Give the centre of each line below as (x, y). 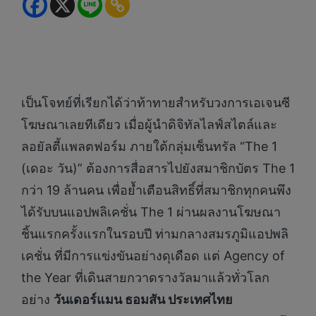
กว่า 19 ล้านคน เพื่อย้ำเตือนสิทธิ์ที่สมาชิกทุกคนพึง (156, 190)
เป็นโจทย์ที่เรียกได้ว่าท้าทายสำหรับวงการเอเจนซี (156, 103)
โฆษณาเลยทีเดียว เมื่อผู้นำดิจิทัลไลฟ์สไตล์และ (149, 125)
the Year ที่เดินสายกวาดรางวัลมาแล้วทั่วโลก (145, 278)
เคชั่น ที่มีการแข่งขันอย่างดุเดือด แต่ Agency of (153, 256)
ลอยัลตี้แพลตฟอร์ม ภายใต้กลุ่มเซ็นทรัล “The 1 (149, 147)
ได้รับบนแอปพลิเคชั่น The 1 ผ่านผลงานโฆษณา (151, 212)
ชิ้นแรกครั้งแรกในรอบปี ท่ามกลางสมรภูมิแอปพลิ (155, 234)
